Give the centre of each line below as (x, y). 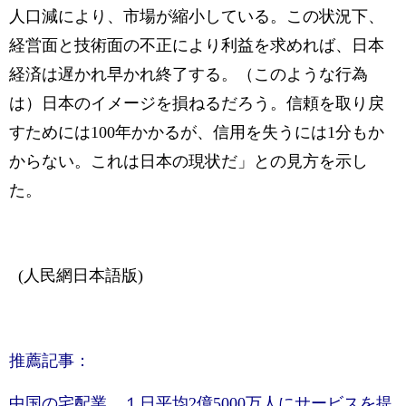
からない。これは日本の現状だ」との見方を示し (188, 161)
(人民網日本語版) (76, 275)
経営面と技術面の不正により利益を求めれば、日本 (197, 45)
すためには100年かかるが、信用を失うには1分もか (197, 132)
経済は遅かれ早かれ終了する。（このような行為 (188, 74)
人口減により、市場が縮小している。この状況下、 (197, 16)
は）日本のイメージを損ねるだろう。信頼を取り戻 (197, 103)
